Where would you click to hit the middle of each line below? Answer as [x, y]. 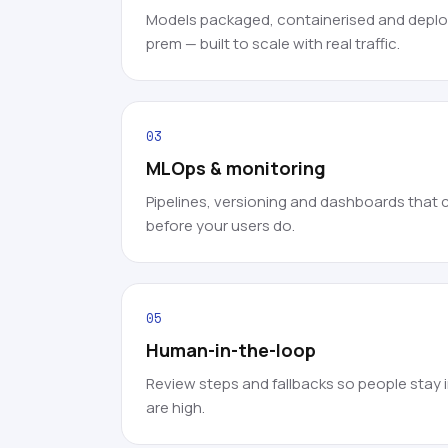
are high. [175, 407]
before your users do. [220, 225]
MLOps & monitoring [236, 168]
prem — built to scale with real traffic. [273, 43]
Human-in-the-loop [231, 350]
